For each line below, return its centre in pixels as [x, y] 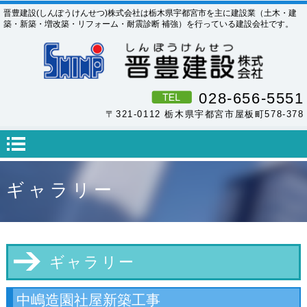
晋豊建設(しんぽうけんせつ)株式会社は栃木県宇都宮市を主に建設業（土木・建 [150, 13]
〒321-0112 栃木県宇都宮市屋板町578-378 [205, 114]
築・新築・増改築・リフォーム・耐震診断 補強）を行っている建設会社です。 [148, 24]
